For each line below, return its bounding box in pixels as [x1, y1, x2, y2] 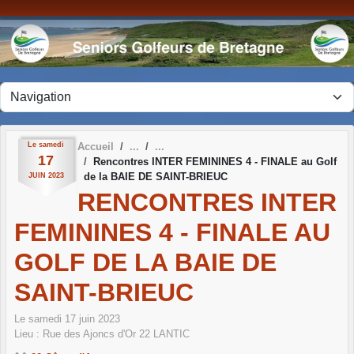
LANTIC [153, 328, 190, 341]
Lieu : [14, 328, 43, 341]
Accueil [77, 140, 114, 153]
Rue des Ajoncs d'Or [43, 328, 136, 341]
